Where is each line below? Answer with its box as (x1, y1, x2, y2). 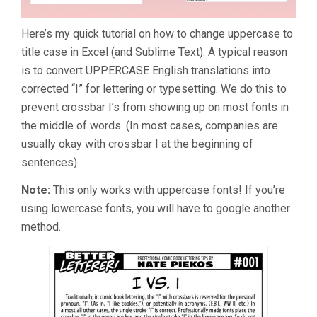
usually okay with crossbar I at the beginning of (21, 137, 253, 151)
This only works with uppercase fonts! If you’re (50, 183, 285, 197)
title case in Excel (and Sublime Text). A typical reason (21, 45, 287, 59)
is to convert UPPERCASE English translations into (21, 64, 270, 78)
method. (21, 220, 61, 234)
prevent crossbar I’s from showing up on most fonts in (21, 100, 289, 115)
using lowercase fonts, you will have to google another (21, 202, 290, 216)
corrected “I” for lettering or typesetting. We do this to (21, 82, 287, 96)
